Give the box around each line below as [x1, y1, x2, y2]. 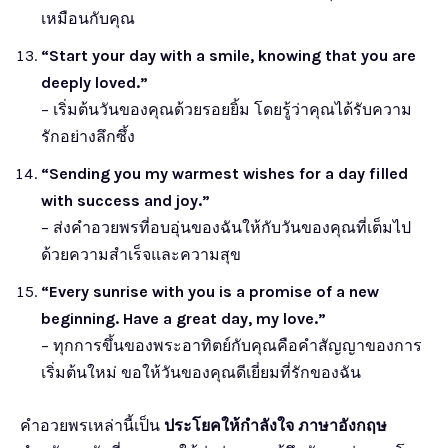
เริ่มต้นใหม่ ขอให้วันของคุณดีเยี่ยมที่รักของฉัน [41, 362, 361, 382]
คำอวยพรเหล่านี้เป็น [20, 415, 164, 435]
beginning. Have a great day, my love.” [41, 308, 326, 328]
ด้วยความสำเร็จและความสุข [41, 244, 241, 264]
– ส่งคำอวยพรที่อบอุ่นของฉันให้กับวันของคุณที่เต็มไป [41, 217, 411, 237]
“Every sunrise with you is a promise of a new [41, 281, 379, 301]
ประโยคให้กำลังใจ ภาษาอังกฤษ [164, 415, 387, 435]
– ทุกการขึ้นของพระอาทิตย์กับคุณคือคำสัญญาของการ [41, 335, 422, 355]
